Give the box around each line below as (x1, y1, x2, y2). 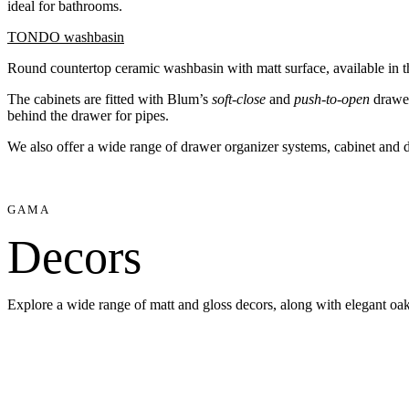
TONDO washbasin (7, 29, 124, 46)
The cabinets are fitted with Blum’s (7, 91, 208, 108)
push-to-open (294, 91, 370, 108)
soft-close (208, 91, 269, 108)
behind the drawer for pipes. (7, 108, 169, 124)
